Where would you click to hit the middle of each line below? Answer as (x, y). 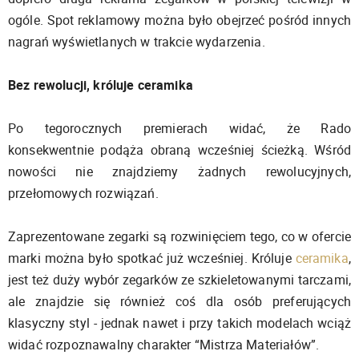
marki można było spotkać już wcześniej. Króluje (152, 258)
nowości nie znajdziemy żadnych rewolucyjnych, (179, 171)
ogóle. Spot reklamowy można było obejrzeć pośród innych (179, 20)
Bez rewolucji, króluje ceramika (101, 85)
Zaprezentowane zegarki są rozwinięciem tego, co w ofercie (179, 236)
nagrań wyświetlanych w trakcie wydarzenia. (137, 41)
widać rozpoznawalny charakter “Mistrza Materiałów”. (164, 344)
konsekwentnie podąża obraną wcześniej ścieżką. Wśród (179, 149)
